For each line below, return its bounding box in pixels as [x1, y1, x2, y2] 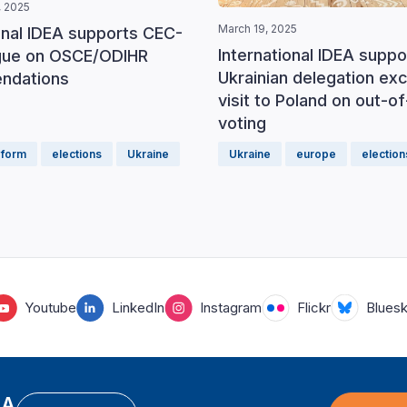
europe [296, 147, 336, 161]
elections [52, 147, 102, 161]
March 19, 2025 [218, 22, 297, 35]
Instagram [199, 298, 262, 316]
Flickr [296, 298, 331, 316]
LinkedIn [111, 298, 164, 316]
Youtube [24, 298, 76, 316]
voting [218, 114, 266, 133]
